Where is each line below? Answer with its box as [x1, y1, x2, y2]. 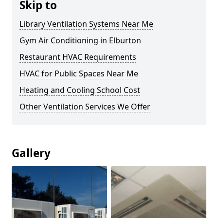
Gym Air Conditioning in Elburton [19, 35, 141, 46]
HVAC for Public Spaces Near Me [19, 68, 138, 79]
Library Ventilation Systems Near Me [19, 18, 153, 29]
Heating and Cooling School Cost [19, 85, 140, 95]
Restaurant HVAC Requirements [19, 52, 136, 62]
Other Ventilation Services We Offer [19, 101, 150, 112]
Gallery [12, 145, 51, 161]
